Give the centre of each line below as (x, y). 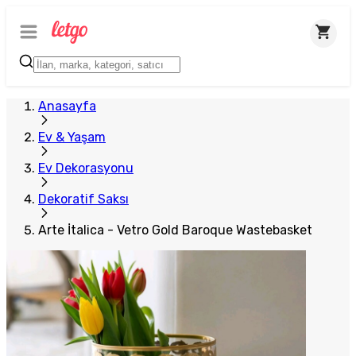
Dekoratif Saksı (83, 199)
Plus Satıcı (48, 20)
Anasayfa (67, 106)
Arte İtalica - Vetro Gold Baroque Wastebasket (175, 230)
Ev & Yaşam (72, 137)
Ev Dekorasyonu (86, 168)
